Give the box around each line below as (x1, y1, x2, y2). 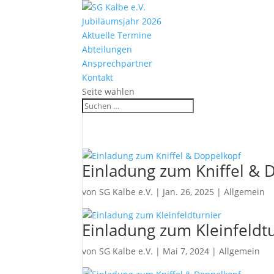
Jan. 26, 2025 (163, 186, 215, 198)
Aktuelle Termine (82, 29, 152, 41)
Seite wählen (82, 86, 135, 97)
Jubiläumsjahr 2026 (82, 15, 162, 27)
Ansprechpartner (82, 57, 153, 69)
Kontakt (82, 72, 114, 83)
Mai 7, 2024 (163, 245, 210, 257)
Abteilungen (82, 43, 133, 55)
